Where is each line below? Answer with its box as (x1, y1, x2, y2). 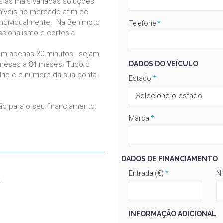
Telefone (129, 19, 156, 27)
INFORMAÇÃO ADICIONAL (129, 209, 216, 218)
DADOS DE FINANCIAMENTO (121, 154, 218, 163)
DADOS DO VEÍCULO (129, 59, 198, 68)
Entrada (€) (129, 169, 164, 177)
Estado (129, 74, 151, 82)
